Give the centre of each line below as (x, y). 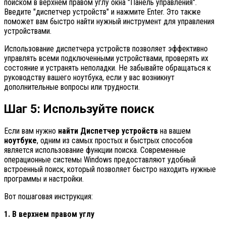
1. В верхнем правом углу (49, 214)
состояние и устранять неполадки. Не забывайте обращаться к (107, 68)
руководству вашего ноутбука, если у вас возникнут (89, 78)
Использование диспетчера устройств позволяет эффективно (106, 49)
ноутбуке (20, 140)
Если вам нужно (31, 131)
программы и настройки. (44, 179)
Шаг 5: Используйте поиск (79, 109)
